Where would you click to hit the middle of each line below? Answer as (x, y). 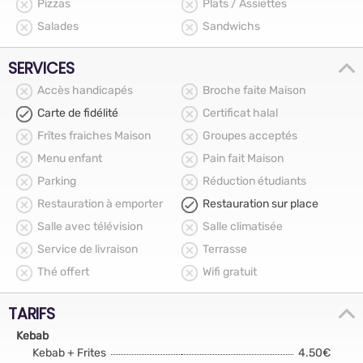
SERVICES (41, 68)
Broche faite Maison (254, 90)
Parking (57, 181)
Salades (58, 26)
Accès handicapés (85, 90)
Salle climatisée (243, 226)
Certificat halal (240, 113)
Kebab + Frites (69, 353)
